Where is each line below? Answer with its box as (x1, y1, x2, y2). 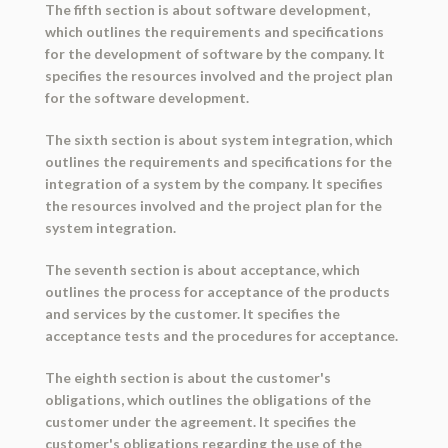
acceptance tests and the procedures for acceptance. (44, 327, 398, 345)
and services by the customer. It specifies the (44, 305, 340, 323)
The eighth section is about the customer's (44, 369, 331, 387)
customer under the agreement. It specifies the (44, 413, 356, 431)
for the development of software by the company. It (44, 45, 385, 63)
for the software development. (44, 89, 249, 107)
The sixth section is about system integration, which (44, 131, 393, 149)
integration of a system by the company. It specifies (44, 175, 383, 193)
